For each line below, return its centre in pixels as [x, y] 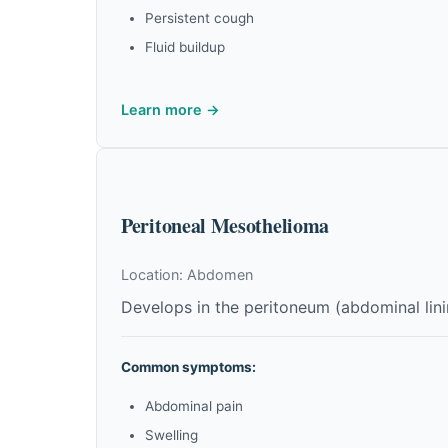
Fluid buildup [185, 47]
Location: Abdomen [187, 274]
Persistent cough [199, 18]
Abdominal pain [194, 406]
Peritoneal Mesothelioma [225, 225]
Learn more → [170, 109]
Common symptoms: [188, 367]
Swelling [171, 435]
